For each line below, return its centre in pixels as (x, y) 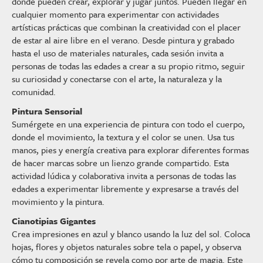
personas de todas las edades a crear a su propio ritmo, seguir (128, 66)
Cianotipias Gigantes (54, 221)
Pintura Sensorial (47, 111)
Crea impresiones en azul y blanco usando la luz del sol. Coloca (131, 234)
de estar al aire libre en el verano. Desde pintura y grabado (123, 40)
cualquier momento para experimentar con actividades (115, 14)
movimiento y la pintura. (58, 201)
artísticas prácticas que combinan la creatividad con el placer (126, 27)
